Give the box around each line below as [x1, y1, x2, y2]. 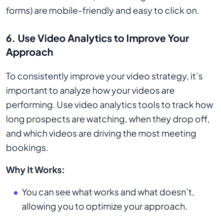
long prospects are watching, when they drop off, [6, 113, 210, 124]
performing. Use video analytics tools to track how [6, 99, 213, 110]
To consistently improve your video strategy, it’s [6, 70, 203, 81]
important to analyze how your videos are [6, 84, 175, 96]
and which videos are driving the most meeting [6, 127, 196, 139]
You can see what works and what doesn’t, [22, 186, 194, 197]
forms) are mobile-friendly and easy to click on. [6, 4, 199, 16]
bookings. [6, 142, 48, 153]
